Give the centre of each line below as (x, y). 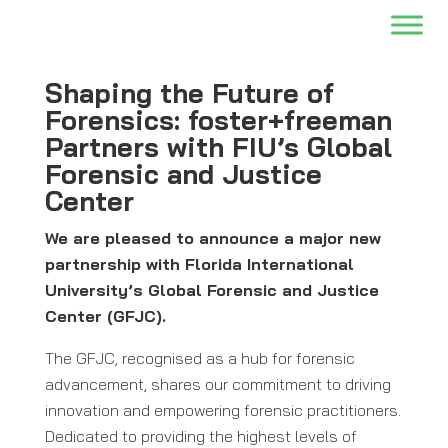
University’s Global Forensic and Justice (211, 290)
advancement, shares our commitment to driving (217, 384)
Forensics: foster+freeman (218, 120)
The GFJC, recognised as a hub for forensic (199, 358)
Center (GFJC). (105, 316)
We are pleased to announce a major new (212, 238)
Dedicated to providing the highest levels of (200, 436)
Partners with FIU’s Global (218, 147)
